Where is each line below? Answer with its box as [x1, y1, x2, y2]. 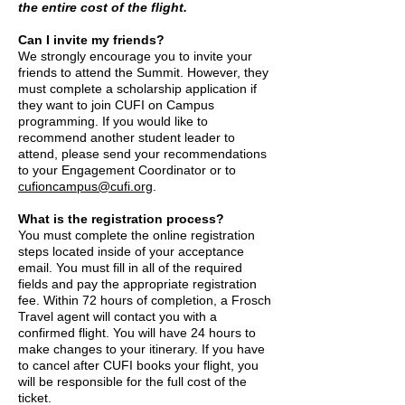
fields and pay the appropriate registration [18, 277, 257, 291]
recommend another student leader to [18, 130, 235, 145]
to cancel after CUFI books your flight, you [18, 358, 259, 372]
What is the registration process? [18, 212, 224, 226]
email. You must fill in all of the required [18, 260, 242, 275]
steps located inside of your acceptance [18, 244, 244, 259]
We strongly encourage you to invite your [18, 49, 252, 63]
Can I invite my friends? [18, 33, 165, 47]
